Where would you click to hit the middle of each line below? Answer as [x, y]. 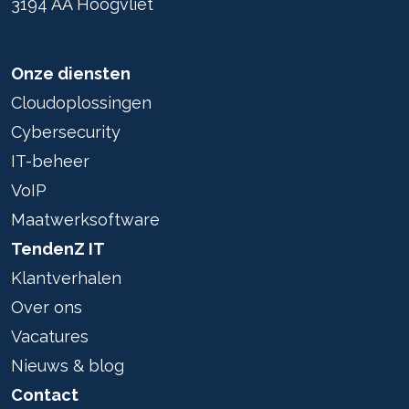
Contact [45, 395]
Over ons [47, 307]
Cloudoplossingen [81, 103]
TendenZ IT [58, 249]
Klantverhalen [66, 278]
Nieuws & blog [68, 366]
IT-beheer [50, 161]
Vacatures [50, 336]
